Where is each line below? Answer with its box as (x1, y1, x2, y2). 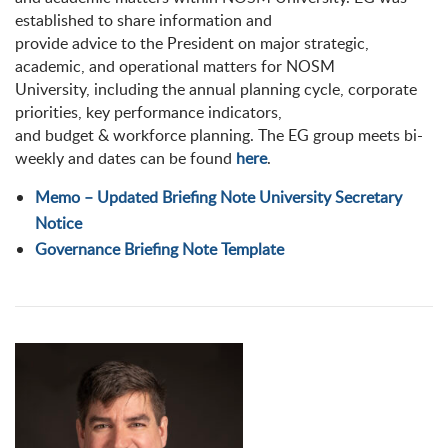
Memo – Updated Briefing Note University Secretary (35, 186, 402, 208)
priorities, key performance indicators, (15, 101, 282, 123)
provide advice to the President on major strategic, (15, 32, 369, 54)
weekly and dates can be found (15, 147, 236, 169)
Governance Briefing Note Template (35, 238, 284, 260)
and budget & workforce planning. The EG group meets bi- (15, 124, 423, 146)
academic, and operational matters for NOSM (15, 55, 335, 77)
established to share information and (15, 9, 272, 31)
